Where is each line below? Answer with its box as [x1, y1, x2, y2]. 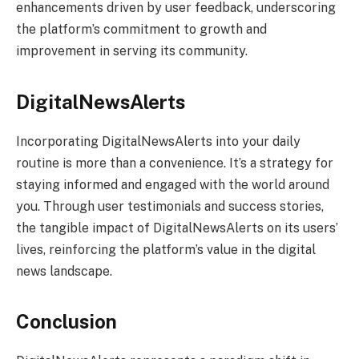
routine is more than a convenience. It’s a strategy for [16, 155, 333, 171]
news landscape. [16, 263, 112, 279]
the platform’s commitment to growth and [16, 22, 267, 38]
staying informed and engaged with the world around [16, 176, 329, 192]
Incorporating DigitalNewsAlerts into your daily [16, 133, 301, 149]
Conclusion [16, 309, 117, 333]
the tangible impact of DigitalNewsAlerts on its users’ [16, 220, 338, 236]
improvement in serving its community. [16, 43, 248, 59]
